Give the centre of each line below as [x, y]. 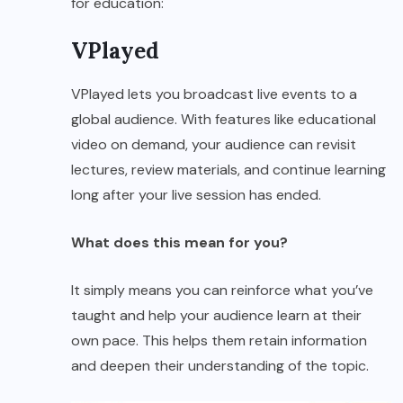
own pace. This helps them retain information [219, 341]
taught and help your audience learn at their [216, 316]
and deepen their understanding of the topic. [220, 366]
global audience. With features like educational [224, 120]
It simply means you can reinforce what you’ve [222, 291]
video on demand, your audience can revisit [214, 145]
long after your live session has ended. [198, 195]
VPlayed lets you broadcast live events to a [214, 94]
